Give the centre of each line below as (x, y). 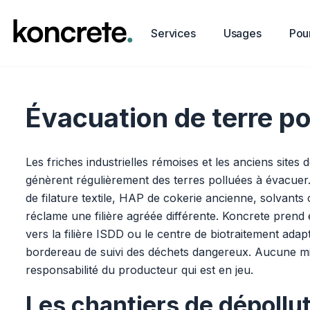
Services (173, 33)
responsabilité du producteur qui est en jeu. (140, 270)
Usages (242, 33)
